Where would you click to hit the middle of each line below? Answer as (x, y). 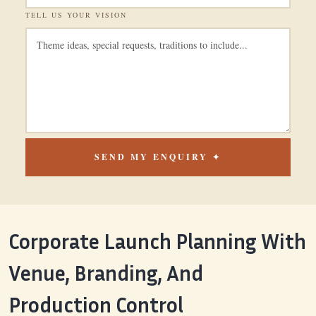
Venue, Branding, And (106, 273)
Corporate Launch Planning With (157, 242)
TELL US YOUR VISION (76, 15)
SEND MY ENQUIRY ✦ (158, 157)
